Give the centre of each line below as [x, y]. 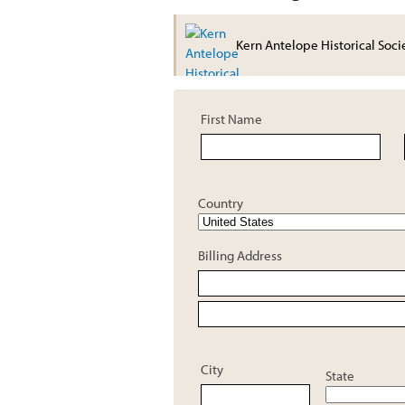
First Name [231, 118]
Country [221, 202]
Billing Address [240, 255]
